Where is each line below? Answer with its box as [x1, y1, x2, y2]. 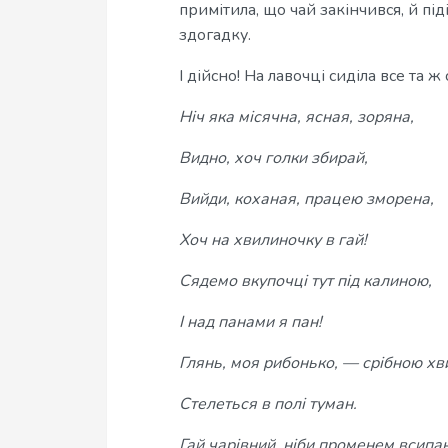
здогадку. [179, 24, 251, 46]
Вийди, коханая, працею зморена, [179, 188, 434, 210]
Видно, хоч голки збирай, [179, 147, 368, 169]
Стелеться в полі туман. [179, 393, 357, 415]
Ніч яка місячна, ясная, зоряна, [179, 106, 414, 128]
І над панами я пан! [179, 311, 322, 333]
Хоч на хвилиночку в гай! [179, 229, 367, 251]
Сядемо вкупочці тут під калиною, [179, 270, 432, 292]
